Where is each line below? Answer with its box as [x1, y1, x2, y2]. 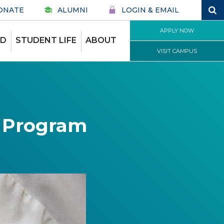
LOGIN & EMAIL [121, 5, 179, 14]
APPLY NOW [160, 27, 194, 34]
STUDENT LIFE [15, 35, 76, 45]
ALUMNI [57, 5, 88, 14]
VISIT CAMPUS [157, 47, 197, 54]
